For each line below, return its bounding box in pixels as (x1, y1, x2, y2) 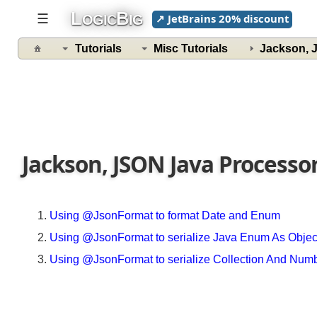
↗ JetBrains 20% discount (158, 11, 294, 26)
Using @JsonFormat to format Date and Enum (50, 213, 285, 226)
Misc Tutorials (156, 43, 232, 56)
